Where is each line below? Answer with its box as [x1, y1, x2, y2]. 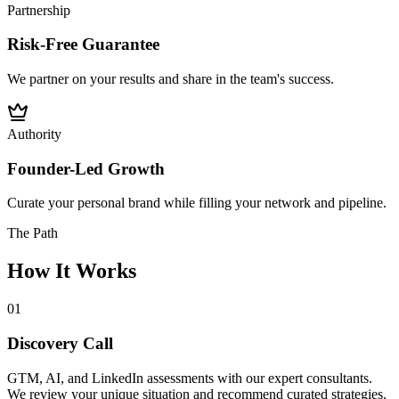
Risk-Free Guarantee [7, 35, 159, 54]
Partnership [7, 2, 70, 18]
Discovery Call [7, 333, 113, 353]
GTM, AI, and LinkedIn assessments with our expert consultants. [7, 370, 372, 386]
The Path [7, 225, 58, 241]
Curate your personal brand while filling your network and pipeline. [7, 195, 387, 211]
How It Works [7, 259, 136, 283]
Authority [7, 126, 61, 142]
